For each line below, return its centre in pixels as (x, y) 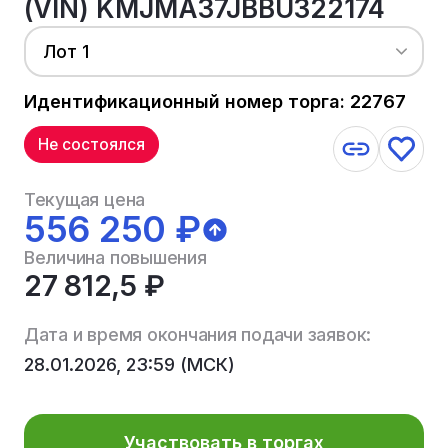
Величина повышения (115, 258)
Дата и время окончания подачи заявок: (197, 334)
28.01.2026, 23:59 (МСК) (129, 364)
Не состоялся (92, 145)
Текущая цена (84, 200)
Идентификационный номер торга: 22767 (214, 101)
